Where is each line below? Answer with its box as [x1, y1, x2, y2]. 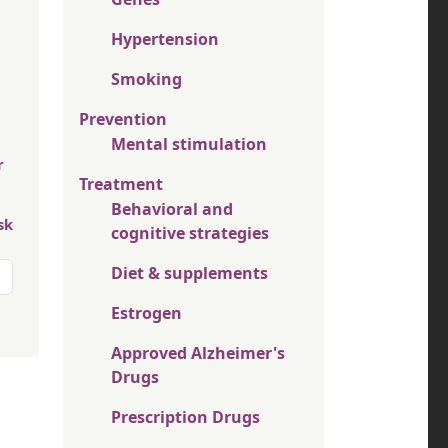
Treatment [79, 173, 163, 196]
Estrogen [111, 302, 182, 325]
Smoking [111, 68, 182, 91]
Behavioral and [111, 198, 233, 221]
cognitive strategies [111, 222, 269, 245]
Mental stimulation [111, 133, 267, 156]
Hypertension [111, 28, 219, 51]
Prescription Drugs [111, 406, 260, 429]
